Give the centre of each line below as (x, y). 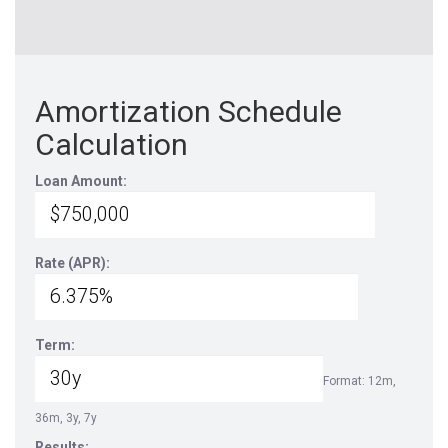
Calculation (111, 144)
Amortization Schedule (188, 111)
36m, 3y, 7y (66, 418)
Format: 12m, (359, 381)
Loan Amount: (81, 181)
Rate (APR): (72, 263)
